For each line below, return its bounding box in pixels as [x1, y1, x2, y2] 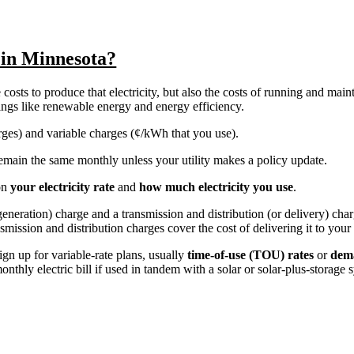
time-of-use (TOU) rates [187, 248, 314, 262]
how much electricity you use [139, 180, 294, 194]
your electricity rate [10, 180, 115, 194]
